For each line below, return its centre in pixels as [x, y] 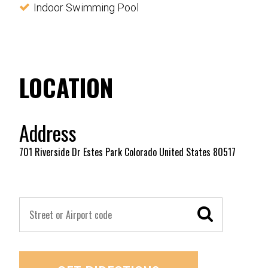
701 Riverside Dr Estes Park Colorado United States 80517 [127, 152]
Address [48, 133]
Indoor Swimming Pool [86, 7]
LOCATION [66, 87]
